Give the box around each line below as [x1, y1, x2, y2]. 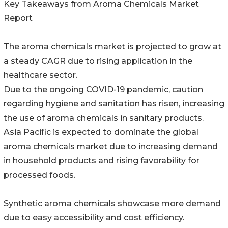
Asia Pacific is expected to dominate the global [4, 127, 198, 137]
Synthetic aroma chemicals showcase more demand [4, 198, 221, 209]
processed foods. [4, 170, 75, 180]
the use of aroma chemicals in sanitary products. [4, 113, 204, 123]
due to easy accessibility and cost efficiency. [4, 213, 184, 223]
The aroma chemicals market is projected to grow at [4, 42, 221, 52]
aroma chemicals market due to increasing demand [4, 141, 218, 152]
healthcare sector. [4, 70, 77, 80]
